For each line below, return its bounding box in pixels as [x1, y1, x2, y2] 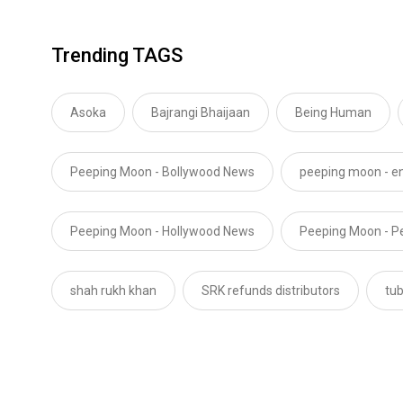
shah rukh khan [70, 282, 157, 298]
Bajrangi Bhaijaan [151, 104, 250, 120]
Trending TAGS [51, 43, 183, 67]
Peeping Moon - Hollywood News [70, 223, 255, 238]
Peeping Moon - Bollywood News [70, 164, 255, 179]
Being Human [295, 104, 372, 120]
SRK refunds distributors [201, 282, 340, 298]
